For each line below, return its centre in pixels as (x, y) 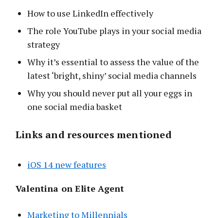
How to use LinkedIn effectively (90, 13)
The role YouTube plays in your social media (114, 31)
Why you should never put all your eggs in (110, 93)
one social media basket (75, 107)
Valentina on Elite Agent (70, 189)
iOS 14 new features (67, 165)
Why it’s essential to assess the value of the (113, 62)
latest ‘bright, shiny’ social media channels (112, 76)
